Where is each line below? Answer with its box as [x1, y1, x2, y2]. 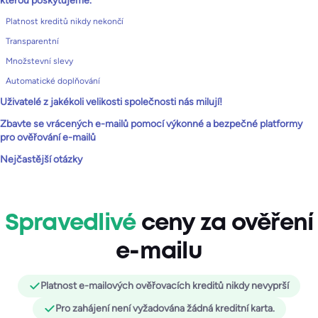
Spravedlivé [4, 213, 136, 234]
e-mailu [116, 241, 202, 263]
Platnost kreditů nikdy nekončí [6, 16, 124, 26]
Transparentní [6, 36, 59, 46]
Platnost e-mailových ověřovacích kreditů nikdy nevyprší [40, 280, 289, 292]
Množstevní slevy [6, 56, 73, 66]
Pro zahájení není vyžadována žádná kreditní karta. [55, 302, 275, 314]
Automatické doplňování [6, 76, 100, 86]
